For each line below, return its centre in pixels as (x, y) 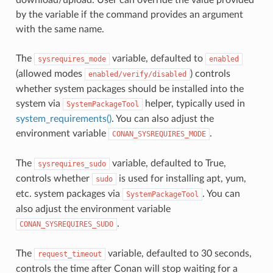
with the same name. (60, 29)
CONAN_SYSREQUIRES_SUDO (66, 224)
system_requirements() (63, 119)
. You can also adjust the (162, 119)
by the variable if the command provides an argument (129, 14)
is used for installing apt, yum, (181, 178)
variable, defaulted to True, (168, 163)
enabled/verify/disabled (137, 74)
